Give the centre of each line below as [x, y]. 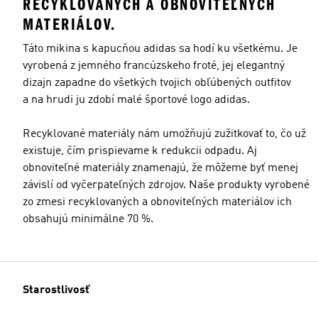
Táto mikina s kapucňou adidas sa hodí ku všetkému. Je [160, 49]
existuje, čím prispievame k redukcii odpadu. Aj [140, 151]
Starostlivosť [56, 290]
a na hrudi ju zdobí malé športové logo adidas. [136, 100]
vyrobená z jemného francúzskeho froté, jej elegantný [154, 66]
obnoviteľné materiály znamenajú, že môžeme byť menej [160, 168]
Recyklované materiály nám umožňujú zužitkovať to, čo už [164, 134]
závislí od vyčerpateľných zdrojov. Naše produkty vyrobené [166, 185]
